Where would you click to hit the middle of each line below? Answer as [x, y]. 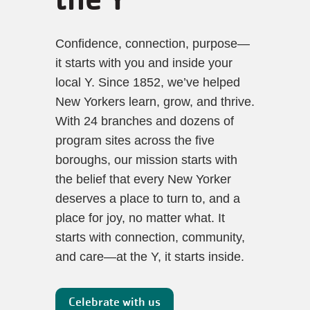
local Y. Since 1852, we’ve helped [148, 82]
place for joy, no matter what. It [140, 218]
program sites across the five [135, 140]
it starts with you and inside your [144, 63]
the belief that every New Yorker [143, 179]
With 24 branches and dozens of [145, 121]
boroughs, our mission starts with [146, 160]
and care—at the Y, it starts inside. [153, 257]
